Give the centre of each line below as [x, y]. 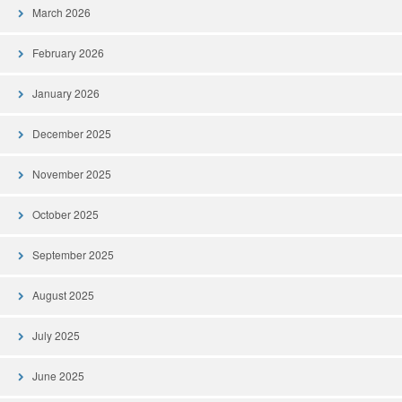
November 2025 [72, 173]
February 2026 [68, 52]
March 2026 [61, 12]
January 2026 [66, 92]
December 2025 [72, 133]
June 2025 [58, 375]
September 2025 [73, 254]
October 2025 [66, 214]
